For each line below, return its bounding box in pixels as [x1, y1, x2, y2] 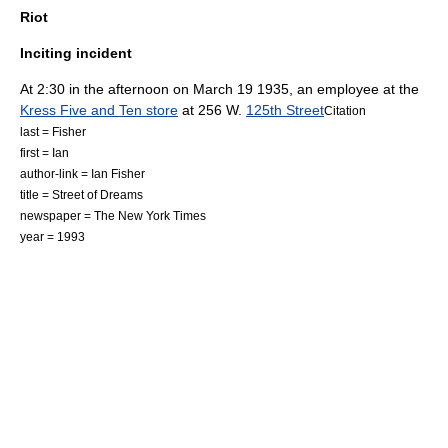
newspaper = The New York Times [20, 209, 206, 222]
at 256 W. [178, 102, 246, 118]
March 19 [193, 81, 253, 97]
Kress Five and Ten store [20, 102, 178, 118]
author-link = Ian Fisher [20, 167, 145, 180]
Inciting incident [20, 45, 132, 61]
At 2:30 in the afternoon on [20, 81, 193, 97]
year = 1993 [20, 230, 85, 243]
